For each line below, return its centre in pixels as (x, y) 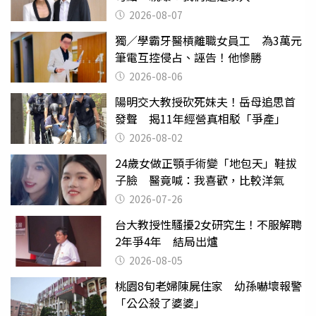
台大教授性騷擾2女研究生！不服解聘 (208, 225)
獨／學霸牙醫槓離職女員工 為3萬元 (208, 41)
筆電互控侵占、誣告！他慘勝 (188, 57)
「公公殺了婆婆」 (160, 303)
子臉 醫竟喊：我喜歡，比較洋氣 (200, 180)
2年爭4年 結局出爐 (166, 242)
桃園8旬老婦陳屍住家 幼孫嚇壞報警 (208, 286)
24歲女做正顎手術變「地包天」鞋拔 (206, 163)
